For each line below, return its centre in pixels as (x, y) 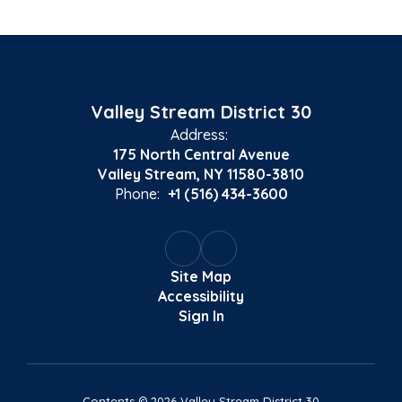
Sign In (201, 316)
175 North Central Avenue (201, 154)
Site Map (201, 276)
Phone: (137, 194)
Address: (199, 135)
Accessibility (201, 296)
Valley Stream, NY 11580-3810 (201, 174)
